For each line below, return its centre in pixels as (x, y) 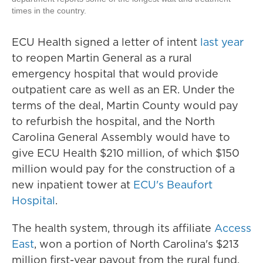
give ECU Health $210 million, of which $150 (126, 153)
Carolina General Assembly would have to (121, 137)
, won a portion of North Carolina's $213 (136, 244)
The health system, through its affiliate (112, 228)
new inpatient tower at (73, 185)
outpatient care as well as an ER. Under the (123, 90)
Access (231, 228)
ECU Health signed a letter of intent (104, 42)
